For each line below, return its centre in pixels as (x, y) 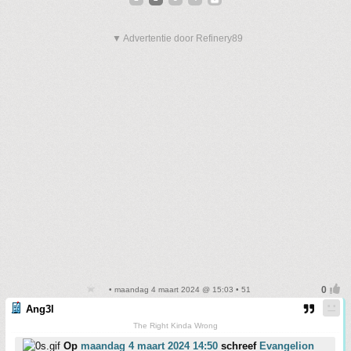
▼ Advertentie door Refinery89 (177, 38)
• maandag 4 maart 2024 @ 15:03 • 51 (179, 289)
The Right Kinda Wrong (175, 326)
